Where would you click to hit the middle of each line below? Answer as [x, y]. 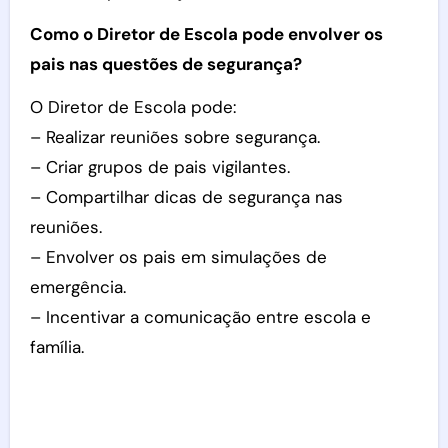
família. [56, 347]
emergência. [77, 287]
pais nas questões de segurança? [165, 64]
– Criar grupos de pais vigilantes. [159, 167]
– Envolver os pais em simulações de [178, 257]
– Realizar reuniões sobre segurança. [174, 137]
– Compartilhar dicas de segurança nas [186, 197]
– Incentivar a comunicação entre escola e [200, 317]
